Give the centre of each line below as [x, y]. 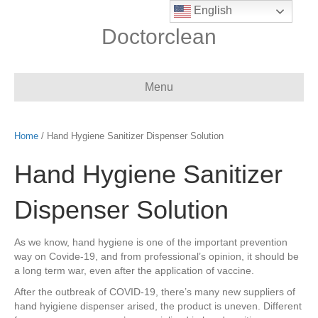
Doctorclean [159, 37]
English [212, 11]
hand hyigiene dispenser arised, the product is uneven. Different [158, 306]
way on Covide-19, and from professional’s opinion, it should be [157, 256]
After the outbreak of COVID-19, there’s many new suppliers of [155, 292]
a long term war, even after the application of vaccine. [134, 270]
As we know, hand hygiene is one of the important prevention [151, 242]
